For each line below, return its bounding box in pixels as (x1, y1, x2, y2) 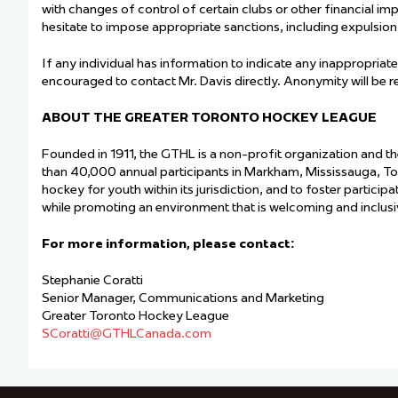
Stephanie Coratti (42, 272, 146, 289)
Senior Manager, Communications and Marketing (42, 290, 327, 306)
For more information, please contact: (42, 235, 298, 252)
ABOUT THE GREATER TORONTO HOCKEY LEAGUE (42, 109, 377, 126)
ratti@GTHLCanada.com (67, 325, 211, 342)
